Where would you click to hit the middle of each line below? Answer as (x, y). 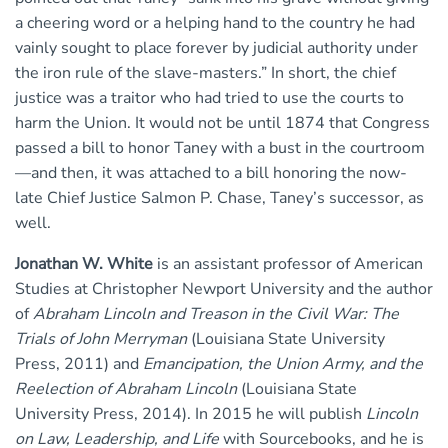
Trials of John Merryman (101, 338)
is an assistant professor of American (288, 263)
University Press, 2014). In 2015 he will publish (190, 413)
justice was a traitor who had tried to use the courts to (209, 97)
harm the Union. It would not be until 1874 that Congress (222, 122)
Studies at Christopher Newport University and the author (224, 288)
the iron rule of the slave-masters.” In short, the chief (205, 72)
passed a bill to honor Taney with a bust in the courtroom (220, 147)
